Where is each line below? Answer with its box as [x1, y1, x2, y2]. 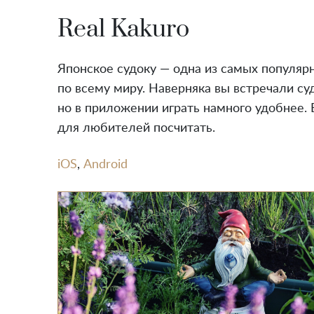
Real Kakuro [57, 13, 189, 45]
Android [83, 158, 128, 171]
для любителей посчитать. [57, 121, 215, 135]
